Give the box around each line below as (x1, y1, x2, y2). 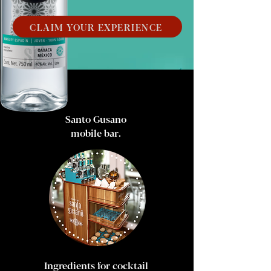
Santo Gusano (65, 112, 126, 126)
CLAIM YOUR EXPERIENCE (30, 20, 163, 33)
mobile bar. (71, 126, 121, 140)
